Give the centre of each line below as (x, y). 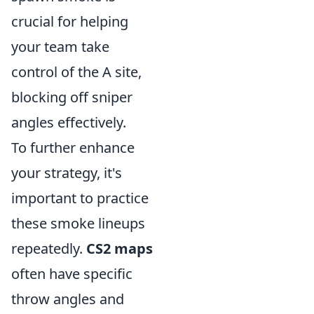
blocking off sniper (72, 97)
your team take (60, 47)
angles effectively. (69, 122)
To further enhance (73, 148)
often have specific (72, 274)
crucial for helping (70, 21)
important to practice (80, 198)
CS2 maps (120, 248)
